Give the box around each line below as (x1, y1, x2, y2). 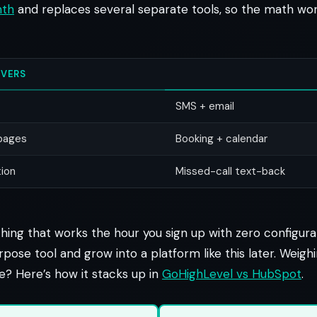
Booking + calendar (175, 131, 267, 146)
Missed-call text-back (175, 163, 285, 178)
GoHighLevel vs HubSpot (162, 265, 301, 282)
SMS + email (175, 98, 234, 113)
